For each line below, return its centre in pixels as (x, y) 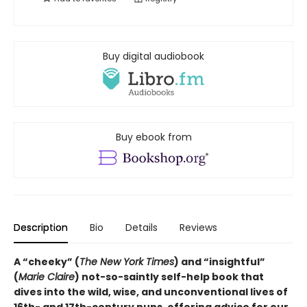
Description (41, 228)
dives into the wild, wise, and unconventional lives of (151, 292)
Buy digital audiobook (153, 56)
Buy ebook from (153, 137)
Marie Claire (47, 277)
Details (142, 228)
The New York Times (127, 262)
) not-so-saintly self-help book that (169, 277)
